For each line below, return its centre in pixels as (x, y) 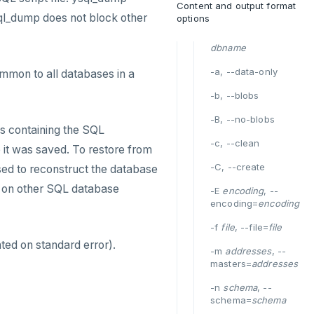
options (193, 18)
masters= (231, 264)
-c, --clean (235, 143)
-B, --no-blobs (243, 119)
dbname (228, 48)
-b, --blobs (235, 95)
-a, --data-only (244, 71)
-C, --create (238, 167)
